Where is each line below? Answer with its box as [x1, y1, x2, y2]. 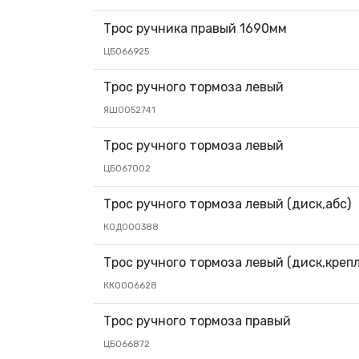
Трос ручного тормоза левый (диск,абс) [103, 196, 351, 212]
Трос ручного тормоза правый [103, 313, 291, 329]
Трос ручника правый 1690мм [103, 21, 287, 36]
